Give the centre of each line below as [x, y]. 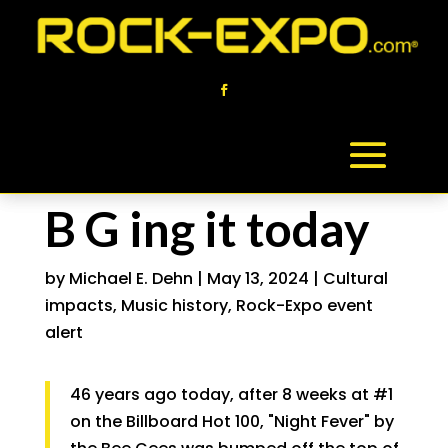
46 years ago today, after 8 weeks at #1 [231, 394]
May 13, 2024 [257, 278]
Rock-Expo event [304, 305]
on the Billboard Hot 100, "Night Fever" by [231, 421]
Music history [174, 305]
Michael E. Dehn [130, 278]
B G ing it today [207, 228]
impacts [78, 305]
